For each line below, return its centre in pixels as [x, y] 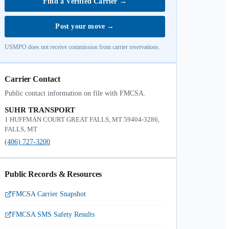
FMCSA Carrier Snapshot [49, 194]
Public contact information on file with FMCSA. [75, 93]
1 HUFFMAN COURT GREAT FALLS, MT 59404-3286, [82, 119]
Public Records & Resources [53, 174]
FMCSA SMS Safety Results [53, 214]
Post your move [81, 26]
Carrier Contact [32, 79]
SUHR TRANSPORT [40, 110]
